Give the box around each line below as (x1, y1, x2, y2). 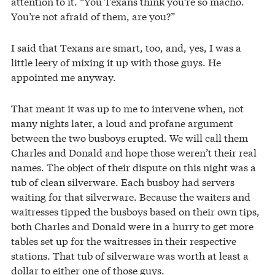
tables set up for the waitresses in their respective (11, 233, 236, 247)
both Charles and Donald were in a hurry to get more (11, 218, 254, 233)
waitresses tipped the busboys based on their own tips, (11, 203, 260, 218)
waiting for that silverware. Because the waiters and (11, 188, 250, 203)
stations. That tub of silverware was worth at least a (11, 247, 249, 262)
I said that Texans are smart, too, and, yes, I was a (11, 39, 241, 54)
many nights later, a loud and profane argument (11, 115, 233, 130)
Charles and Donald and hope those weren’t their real (11, 144, 257, 159)
